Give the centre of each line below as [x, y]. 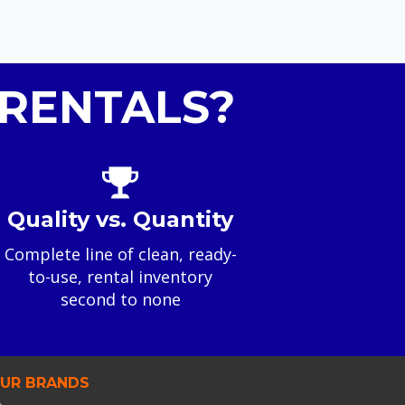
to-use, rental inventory [121, 276]
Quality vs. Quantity [121, 219]
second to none [120, 299]
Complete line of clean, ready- [120, 254]
